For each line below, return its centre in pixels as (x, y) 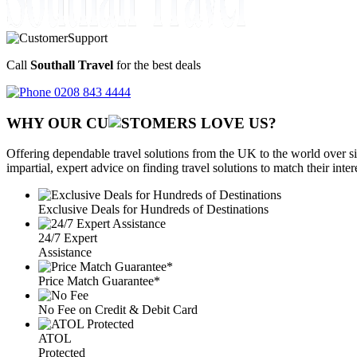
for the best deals (157, 65)
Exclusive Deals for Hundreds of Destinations (153, 210)
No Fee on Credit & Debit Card (118, 310)
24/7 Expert (68, 238)
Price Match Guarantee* (99, 281)
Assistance (65, 253)
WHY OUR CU (57, 123)
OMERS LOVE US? (208, 123)
